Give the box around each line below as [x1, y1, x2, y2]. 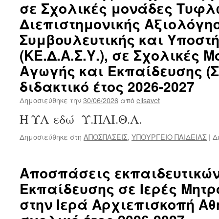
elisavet [136, 95, 160, 105]
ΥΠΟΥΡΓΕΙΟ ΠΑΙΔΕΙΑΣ [131, 131, 207, 142]
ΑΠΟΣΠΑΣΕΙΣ [84, 131, 128, 142]
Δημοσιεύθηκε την [20, 95, 81, 105]
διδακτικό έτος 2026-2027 [20, 76, 195, 96]
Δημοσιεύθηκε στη [20, 131, 82, 142]
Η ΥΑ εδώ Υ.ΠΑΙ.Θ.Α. [20, 110, 142, 127]
